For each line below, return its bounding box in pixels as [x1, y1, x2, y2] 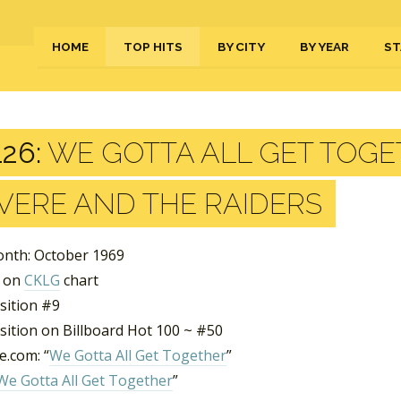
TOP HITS [124, 39, 183, 54]
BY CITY [218, 39, 265, 54]
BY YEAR [300, 39, 349, 54]
